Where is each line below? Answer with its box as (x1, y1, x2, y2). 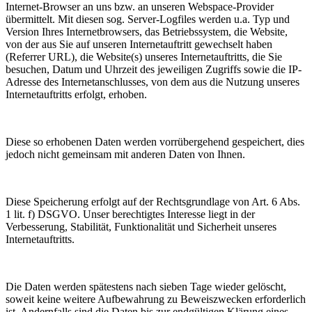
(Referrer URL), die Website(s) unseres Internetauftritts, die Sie (6, 50, 282, 63)
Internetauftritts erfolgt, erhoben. (6, 88, 147, 100)
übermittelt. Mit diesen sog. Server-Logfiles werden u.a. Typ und (6, 13, 290, 25)
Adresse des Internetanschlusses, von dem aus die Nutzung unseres (6, 75, 299, 88)
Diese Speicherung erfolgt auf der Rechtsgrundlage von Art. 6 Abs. (6, 195, 300, 208)
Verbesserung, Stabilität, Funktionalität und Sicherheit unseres (6, 220, 276, 233)
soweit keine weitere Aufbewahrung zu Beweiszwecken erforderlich (6, 292, 306, 305)
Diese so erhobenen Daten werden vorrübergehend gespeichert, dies (6, 135, 304, 148)
